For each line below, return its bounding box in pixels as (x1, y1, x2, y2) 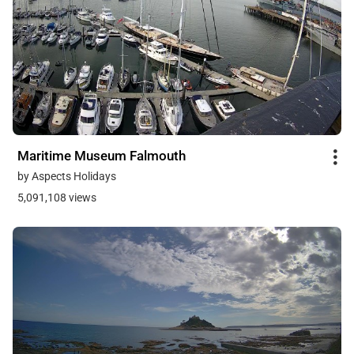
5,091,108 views (17, 190, 96, 204)
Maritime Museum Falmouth (17, 147, 186, 164)
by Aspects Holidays (17, 169, 116, 183)
